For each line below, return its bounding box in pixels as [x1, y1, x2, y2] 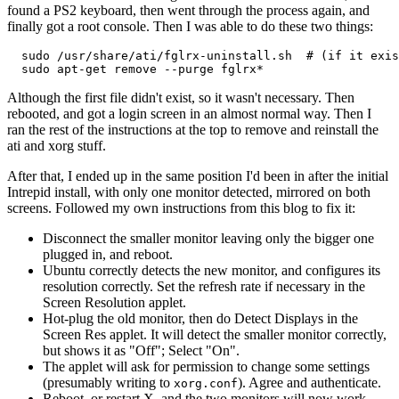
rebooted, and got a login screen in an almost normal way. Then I [7, 105, 371, 121]
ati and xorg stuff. [7, 137, 106, 153]
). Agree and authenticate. [238, 374, 381, 390]
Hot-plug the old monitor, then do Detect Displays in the [43, 310, 358, 326]
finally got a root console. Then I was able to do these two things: [7, 18, 373, 34]
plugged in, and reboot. [43, 246, 173, 262]
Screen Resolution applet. [43, 294, 186, 310]
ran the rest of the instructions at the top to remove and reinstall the [7, 121, 379, 137]
